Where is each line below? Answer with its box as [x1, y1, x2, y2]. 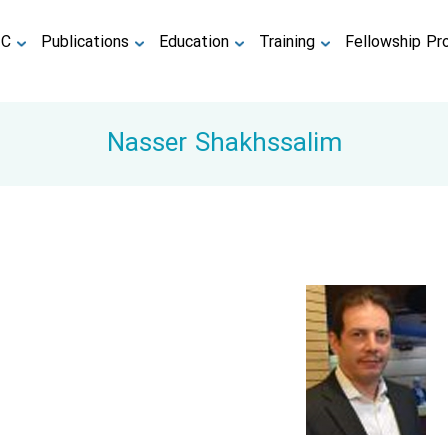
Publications [41, 30, 130, 55]
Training [259, 30, 316, 55]
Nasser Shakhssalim [106, 124, 342, 164]
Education [159, 30, 230, 55]
